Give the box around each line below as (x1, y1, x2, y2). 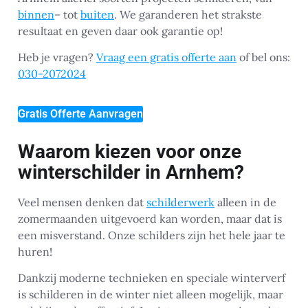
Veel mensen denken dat (18, 195, 146, 209)
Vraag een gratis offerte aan (96, 50, 236, 65)
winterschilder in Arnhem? (18, 160, 244, 184)
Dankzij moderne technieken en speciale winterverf (18, 270, 285, 285)
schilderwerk (146, 195, 214, 209)
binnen (18, 7, 54, 21)
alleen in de (214, 195, 276, 209)
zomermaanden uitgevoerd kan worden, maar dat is (18, 211, 282, 225)
